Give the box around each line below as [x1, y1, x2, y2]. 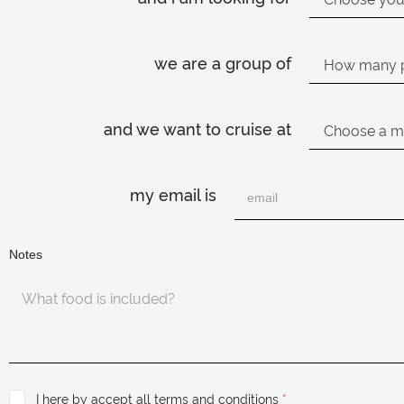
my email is [130, 182, 216, 205]
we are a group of [154, 50, 292, 73]
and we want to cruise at [104, 116, 292, 139]
